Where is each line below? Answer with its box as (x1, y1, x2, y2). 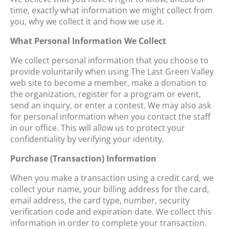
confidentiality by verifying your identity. (10, 133, 164, 145)
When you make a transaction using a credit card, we (10, 172, 214, 184)
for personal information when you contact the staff (10, 110, 211, 122)
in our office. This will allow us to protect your (10, 122, 185, 133)
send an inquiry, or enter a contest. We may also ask (10, 99, 211, 111)
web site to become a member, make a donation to (10, 77, 207, 88)
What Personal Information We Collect (10, 35, 166, 47)
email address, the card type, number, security (10, 194, 190, 206)
